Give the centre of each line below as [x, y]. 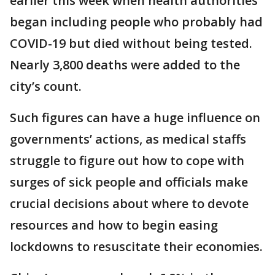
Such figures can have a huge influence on [135, 118]
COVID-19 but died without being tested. [131, 43]
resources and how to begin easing [114, 225]
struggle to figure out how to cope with [127, 161]
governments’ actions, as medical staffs [128, 139]
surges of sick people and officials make [129, 182]
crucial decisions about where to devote [129, 203]
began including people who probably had [136, 22]
